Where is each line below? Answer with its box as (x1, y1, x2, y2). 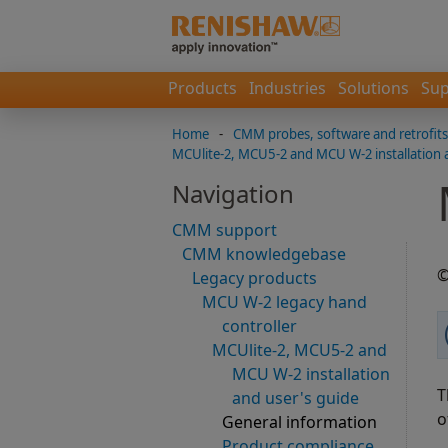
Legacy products (192, 267, 317, 290)
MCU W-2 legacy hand (202, 291, 367, 314)
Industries (249, 77, 326, 99)
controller (222, 315, 297, 338)
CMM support (172, 219, 277, 242)
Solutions (338, 77, 409, 99)
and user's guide (232, 387, 359, 410)
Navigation (172, 177, 294, 211)
